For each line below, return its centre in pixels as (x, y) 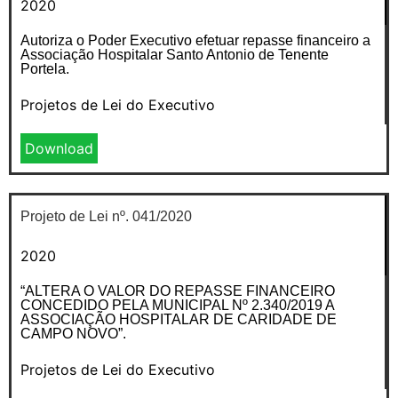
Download (59, 148)
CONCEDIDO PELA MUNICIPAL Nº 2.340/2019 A (177, 305)
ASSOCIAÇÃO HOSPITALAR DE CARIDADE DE (179, 319)
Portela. (45, 68)
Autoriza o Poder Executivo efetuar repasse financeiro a (195, 40)
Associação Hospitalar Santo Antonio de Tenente (175, 54)
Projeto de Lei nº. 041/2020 (106, 216)
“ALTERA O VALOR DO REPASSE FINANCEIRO (178, 291)
